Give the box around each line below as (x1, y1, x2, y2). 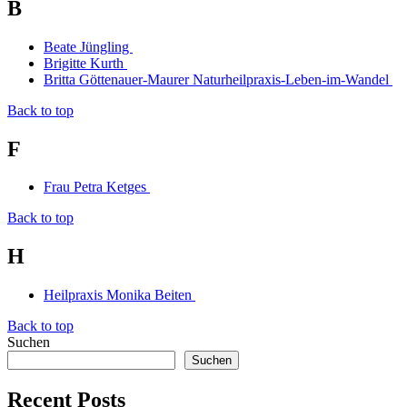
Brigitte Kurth (44, 55, 127, 71)
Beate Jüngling (44, 38, 133, 55)
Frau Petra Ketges (44, 179, 150, 195)
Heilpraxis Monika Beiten (44, 287, 195, 303)
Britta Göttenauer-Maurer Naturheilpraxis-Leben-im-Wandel (44, 71, 392, 87)
